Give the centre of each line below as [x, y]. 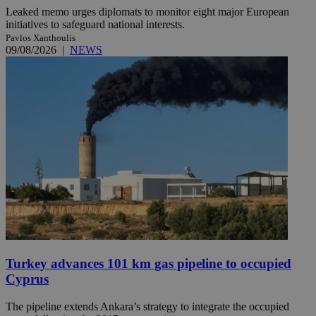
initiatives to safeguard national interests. [95, 25]
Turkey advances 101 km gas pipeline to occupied [148, 263]
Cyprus [27, 279]
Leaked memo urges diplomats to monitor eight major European [147, 12]
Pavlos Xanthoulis [41, 38]
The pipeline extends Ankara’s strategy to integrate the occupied [147, 306]
